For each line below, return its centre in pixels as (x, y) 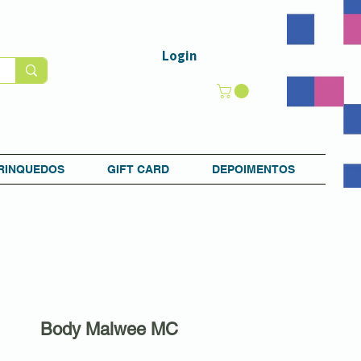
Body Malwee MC (109, 329)
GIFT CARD (138, 169)
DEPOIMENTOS (253, 169)
